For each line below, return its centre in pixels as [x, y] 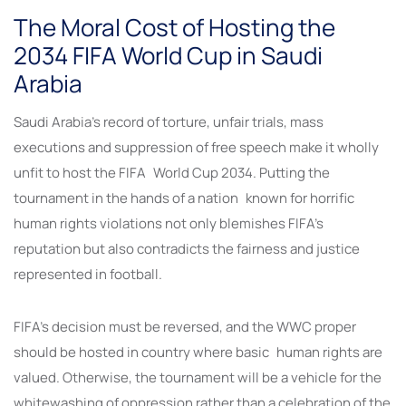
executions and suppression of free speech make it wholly [196, 148]
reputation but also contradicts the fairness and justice [187, 249]
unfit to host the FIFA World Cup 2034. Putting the [172, 173]
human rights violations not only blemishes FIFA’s [169, 224]
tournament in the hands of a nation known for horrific [184, 198]
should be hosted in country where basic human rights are [198, 353]
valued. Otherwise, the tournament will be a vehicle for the [198, 378]
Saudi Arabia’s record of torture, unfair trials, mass [169, 122]
